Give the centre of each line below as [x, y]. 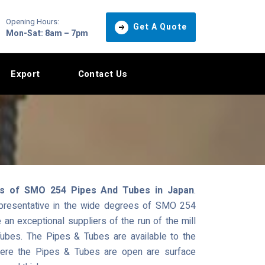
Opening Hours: [33, 22]
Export [25, 74]
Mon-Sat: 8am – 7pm [47, 33]
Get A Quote [160, 27]
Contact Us [103, 74]
